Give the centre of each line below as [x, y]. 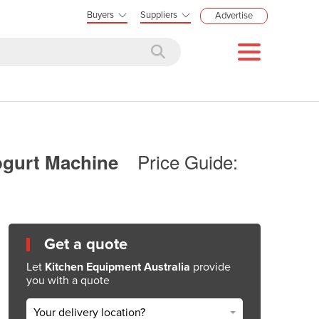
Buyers [100, 15]
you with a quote [68, 280]
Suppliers [159, 15]
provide [210, 267]
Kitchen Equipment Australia [117, 267]
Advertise [234, 16]
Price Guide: [188, 161]
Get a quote [86, 244]
